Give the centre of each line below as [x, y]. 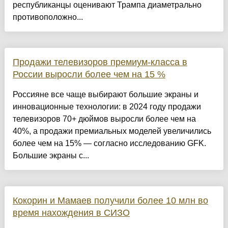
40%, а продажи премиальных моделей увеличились [112, 131]
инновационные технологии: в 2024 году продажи [107, 107]
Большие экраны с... [51, 156]
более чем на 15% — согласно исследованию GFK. [109, 144]
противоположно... [48, 17]
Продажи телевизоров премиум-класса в [100, 62]
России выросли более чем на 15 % [89, 75]
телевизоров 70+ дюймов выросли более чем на [104, 119]
